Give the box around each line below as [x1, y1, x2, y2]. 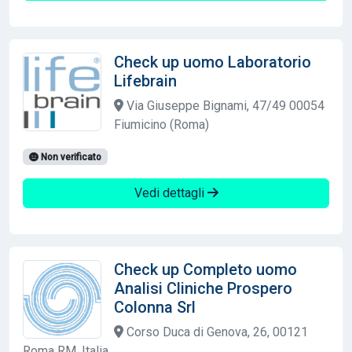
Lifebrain [114, 71, 177, 90]
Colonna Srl [114, 297, 196, 317]
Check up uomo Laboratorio [114, 52, 311, 71]
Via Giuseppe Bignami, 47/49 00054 [123, 97, 324, 113]
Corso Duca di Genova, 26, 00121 [123, 324, 308, 339]
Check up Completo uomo [114, 259, 297, 279]
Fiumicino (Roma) [114, 116, 209, 132]
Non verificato [38, 151, 101, 163]
